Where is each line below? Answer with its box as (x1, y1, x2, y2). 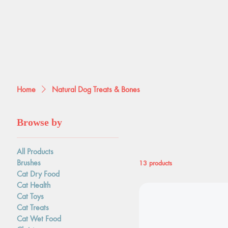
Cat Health (17, 180, 51, 190)
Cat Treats (17, 202, 49, 212)
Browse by (17, 117, 63, 128)
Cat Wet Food (17, 213, 62, 223)
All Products (17, 146, 54, 156)
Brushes (17, 157, 41, 167)
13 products (139, 158, 173, 167)
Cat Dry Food (17, 168, 60, 179)
